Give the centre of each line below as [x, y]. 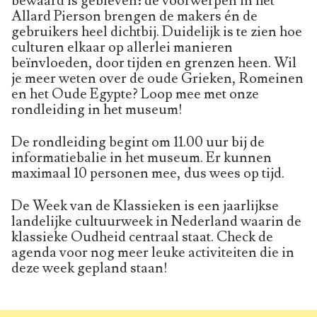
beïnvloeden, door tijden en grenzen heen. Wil [154, 63]
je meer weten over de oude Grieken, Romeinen [157, 79]
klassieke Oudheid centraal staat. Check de [142, 237]
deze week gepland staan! [90, 269]
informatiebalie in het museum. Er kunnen [142, 158]
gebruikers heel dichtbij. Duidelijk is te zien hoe [157, 32]
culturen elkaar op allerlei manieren [122, 48]
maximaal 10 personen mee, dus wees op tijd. [149, 174]
